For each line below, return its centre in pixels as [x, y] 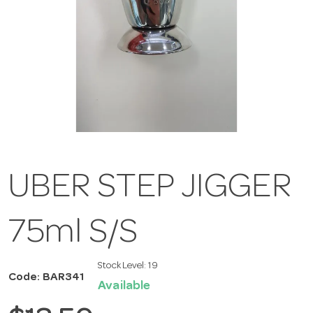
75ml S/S [73, 235]
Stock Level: [123, 267]
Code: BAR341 [46, 278]
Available [124, 287]
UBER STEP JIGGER [150, 190]
